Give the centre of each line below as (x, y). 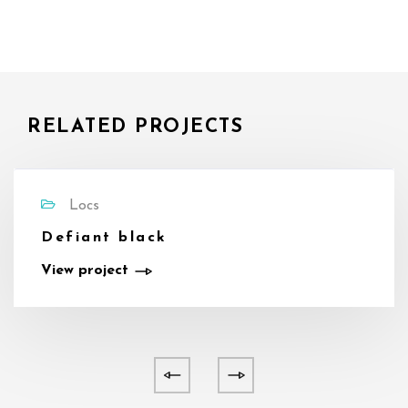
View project (85, 270)
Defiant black (104, 238)
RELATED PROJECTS (135, 127)
